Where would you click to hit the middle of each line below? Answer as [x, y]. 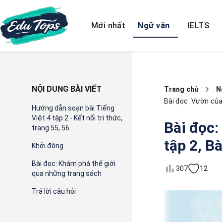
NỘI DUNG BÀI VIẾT [67, 89]
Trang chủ [181, 89]
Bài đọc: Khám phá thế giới [74, 164]
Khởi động [48, 146]
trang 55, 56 [51, 128]
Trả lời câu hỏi [54, 191]
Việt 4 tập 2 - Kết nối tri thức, [77, 118]
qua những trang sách [67, 173]
